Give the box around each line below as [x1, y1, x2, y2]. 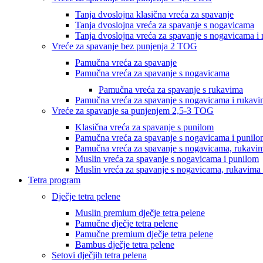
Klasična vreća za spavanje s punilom [75, 122, 214, 132]
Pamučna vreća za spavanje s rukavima [99, 85, 243, 95]
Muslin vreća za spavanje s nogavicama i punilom [75, 154, 259, 164]
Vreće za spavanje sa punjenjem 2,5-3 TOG [52, 106, 214, 116]
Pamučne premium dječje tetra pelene [75, 229, 213, 239]
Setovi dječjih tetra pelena [52, 250, 147, 260]
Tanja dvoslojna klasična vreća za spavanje [75, 9, 234, 19]
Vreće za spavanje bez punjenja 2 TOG [52, 41, 197, 51]
